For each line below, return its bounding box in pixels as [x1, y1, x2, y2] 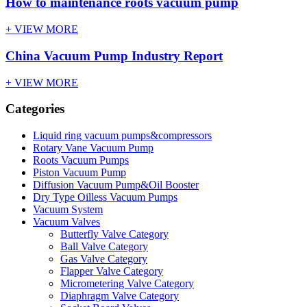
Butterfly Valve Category [60, 228, 169, 241]
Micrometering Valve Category [60, 278, 194, 290]
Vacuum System [33, 204, 103, 216]
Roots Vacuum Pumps [33, 154, 129, 167]
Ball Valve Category [60, 241, 148, 253]
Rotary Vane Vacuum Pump [33, 142, 153, 154]
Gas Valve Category [60, 253, 147, 265]
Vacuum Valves [33, 216, 100, 228]
